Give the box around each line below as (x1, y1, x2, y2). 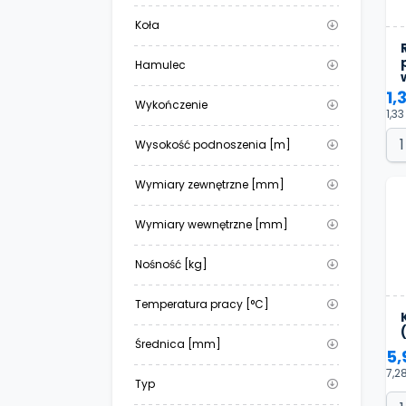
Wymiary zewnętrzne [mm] (135, 177, 285, 193)
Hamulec (135, 57, 186, 73)
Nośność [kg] (135, 256, 208, 273)
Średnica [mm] (135, 336, 221, 353)
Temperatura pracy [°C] (135, 296, 269, 313)
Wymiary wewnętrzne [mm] (135, 217, 288, 233)
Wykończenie (135, 97, 208, 113)
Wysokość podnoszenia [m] (135, 137, 291, 153)
